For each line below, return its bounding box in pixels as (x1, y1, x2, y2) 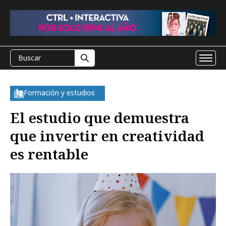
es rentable (10, 144, 88, 163)
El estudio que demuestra (10, 108, 189, 127)
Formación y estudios (24, 88, 95, 97)
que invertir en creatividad (10, 126, 204, 145)
